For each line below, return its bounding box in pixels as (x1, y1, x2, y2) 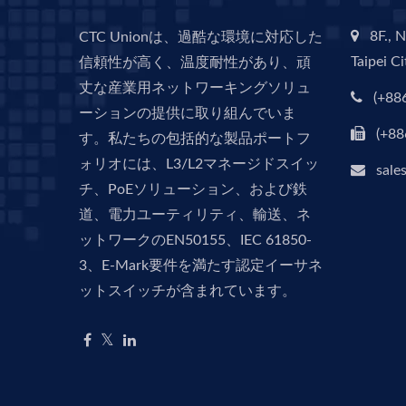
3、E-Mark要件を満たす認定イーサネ (79, 258, 323, 273)
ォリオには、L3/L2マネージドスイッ (79, 157, 319, 171)
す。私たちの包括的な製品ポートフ (79, 131, 311, 146)
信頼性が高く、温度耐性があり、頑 (79, 55, 311, 70)
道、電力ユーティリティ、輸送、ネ (79, 208, 311, 222)
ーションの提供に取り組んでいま (79, 106, 296, 121)
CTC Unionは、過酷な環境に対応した (79, 30, 323, 44)
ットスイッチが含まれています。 (79, 284, 296, 298)
